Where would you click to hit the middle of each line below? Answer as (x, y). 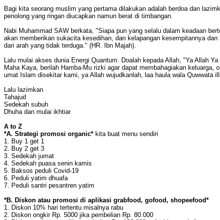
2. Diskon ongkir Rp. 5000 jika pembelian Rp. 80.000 (79, 215)
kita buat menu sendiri (126, 134)
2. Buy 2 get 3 (24, 148)
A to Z (13, 126)
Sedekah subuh (26, 104)
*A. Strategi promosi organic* (49, 134)
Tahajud (15, 97)
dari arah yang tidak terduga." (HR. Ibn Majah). (70, 45)
